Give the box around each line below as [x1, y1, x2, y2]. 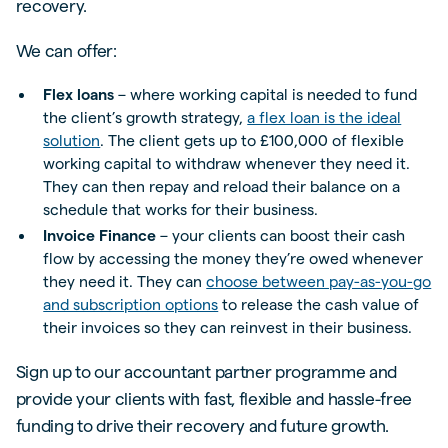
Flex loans [43, 86, 115, 104]
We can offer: [15, 41, 117, 61]
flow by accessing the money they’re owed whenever [43, 249, 424, 267]
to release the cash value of [218, 295, 420, 313]
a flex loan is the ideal [247, 109, 402, 127]
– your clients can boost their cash [156, 226, 406, 244]
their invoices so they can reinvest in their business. [43, 318, 413, 336]
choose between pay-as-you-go [206, 272, 432, 290]
